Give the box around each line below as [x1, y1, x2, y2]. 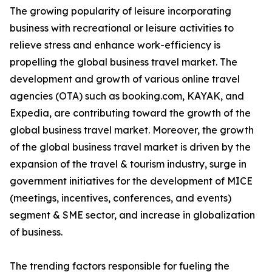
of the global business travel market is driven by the [10, 141, 251, 154]
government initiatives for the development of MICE [10, 175, 253, 188]
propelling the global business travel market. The [10, 56, 237, 69]
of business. [10, 226, 63, 239]
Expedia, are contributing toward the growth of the [10, 107, 251, 120]
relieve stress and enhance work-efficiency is [10, 39, 220, 52]
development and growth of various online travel [10, 73, 240, 86]
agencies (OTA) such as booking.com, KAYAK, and [10, 90, 244, 103]
